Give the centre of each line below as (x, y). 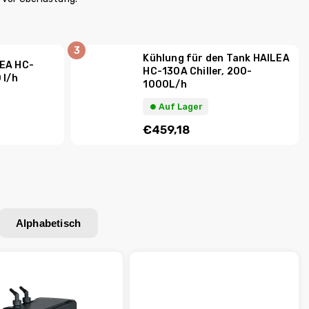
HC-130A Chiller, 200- (198, 71)
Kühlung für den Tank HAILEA (216, 58)
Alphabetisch (48, 223)
